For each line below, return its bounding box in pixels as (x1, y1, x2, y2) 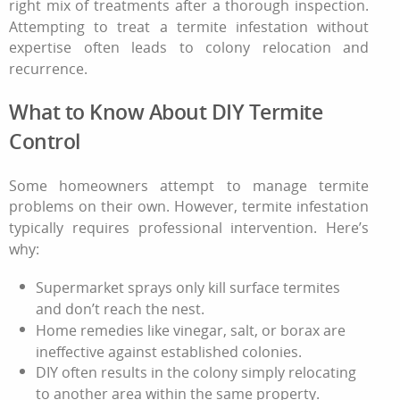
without (308, 16, 370, 37)
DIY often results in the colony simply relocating (36, 362, 356, 382)
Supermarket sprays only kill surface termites (36, 278, 340, 298)
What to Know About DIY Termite (9, 97, 322, 127)
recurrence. (9, 58, 87, 79)
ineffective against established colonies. (36, 341, 302, 362)
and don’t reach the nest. (36, 298, 204, 319)
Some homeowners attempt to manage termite (9, 175, 370, 196)
